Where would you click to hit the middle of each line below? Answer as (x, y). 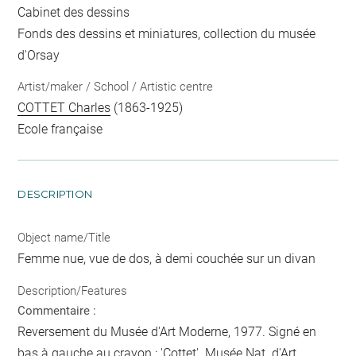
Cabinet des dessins (74, 12)
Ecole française (60, 130)
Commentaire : (57, 310)
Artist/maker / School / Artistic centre (116, 87)
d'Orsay (39, 55)
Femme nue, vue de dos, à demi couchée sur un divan (167, 259)
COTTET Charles (64, 108)
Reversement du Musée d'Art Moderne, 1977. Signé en (167, 331)
